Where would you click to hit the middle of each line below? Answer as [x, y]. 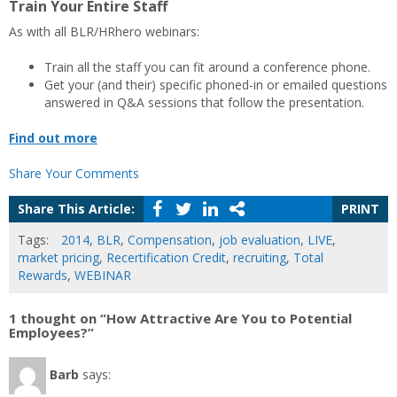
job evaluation [260, 240]
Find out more [53, 138]
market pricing [58, 257]
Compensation [170, 240]
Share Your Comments [74, 173]
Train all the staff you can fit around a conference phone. [207, 67]
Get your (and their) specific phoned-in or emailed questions [216, 85]
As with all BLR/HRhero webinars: [104, 31]
